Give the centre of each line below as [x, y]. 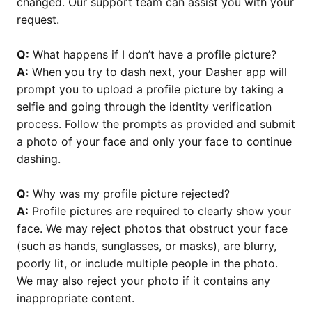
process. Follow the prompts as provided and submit [156, 124]
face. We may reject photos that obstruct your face [152, 228]
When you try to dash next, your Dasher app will [158, 72]
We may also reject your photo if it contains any [143, 281]
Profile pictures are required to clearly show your [160, 211]
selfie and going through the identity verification [144, 107]
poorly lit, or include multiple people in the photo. [147, 263]
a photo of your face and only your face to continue [154, 141]
